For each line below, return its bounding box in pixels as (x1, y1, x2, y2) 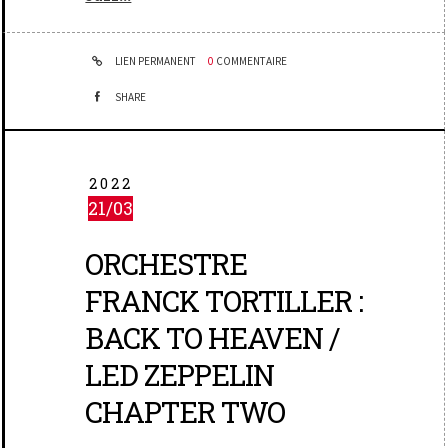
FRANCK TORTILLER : (85, 281, 364, 320)
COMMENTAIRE (216, 53, 288, 68)
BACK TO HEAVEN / (85, 318, 341, 357)
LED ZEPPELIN (85, 355, 275, 394)
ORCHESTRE (85, 244, 248, 283)
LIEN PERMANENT (113, 53, 197, 68)
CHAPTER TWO (85, 392, 286, 431)
